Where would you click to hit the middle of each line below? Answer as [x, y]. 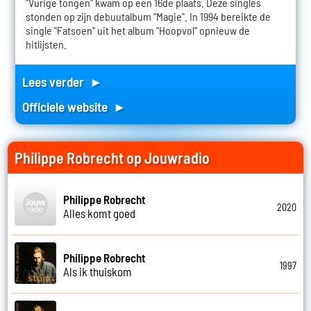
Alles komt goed [100, 213]
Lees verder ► [62, 82]
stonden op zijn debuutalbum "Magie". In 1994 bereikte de [148, 17]
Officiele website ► [74, 107]
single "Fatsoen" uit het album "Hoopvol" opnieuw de [137, 31]
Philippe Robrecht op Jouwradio [112, 158]
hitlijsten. [46, 44]
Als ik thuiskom [98, 271]
